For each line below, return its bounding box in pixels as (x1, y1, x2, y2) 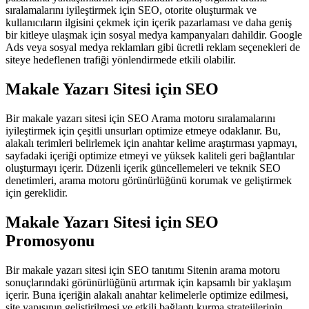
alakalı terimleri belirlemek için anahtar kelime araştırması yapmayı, (6, 137, 297, 149)
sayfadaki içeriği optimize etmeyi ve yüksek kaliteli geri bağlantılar (6, 149, 295, 161)
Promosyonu (6, 231, 94, 250)
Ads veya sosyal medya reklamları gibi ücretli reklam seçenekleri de (6, 41, 300, 53)
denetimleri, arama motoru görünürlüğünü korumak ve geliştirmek (6, 174, 292, 186)
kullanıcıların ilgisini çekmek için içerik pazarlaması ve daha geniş (6, 16, 292, 28)
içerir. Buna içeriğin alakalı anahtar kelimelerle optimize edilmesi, (6, 288, 288, 301)
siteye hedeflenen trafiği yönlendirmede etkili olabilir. (6, 53, 236, 66)
